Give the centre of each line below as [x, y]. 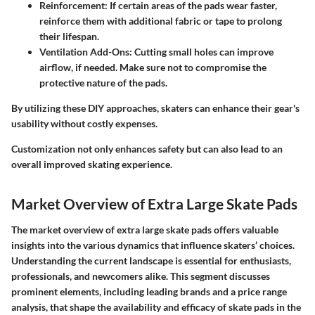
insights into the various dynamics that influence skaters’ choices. [153, 245]
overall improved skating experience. [92, 164]
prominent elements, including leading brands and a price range [149, 292]
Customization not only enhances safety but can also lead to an [147, 148]
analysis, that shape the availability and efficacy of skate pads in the [156, 307]
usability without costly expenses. [84, 123]
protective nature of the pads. [103, 82]
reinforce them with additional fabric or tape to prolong [161, 20]
